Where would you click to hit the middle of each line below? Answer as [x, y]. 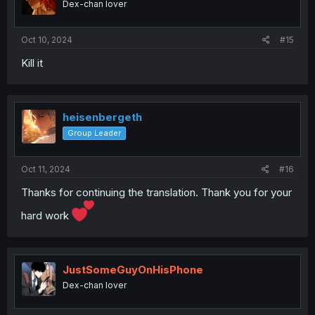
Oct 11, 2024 [46, 169]
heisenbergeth [102, 117]
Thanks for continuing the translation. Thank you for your [156, 192]
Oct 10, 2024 [47, 40]
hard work [46, 215]
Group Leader [94, 133]
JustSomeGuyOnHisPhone [133, 269]
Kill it [32, 63]
